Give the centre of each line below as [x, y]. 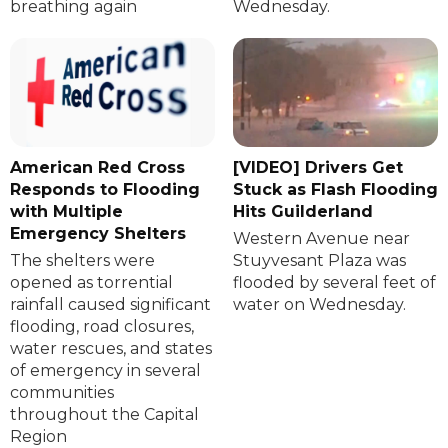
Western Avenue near [321, 239]
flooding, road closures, [102, 327]
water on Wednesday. [319, 305]
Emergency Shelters [98, 234]
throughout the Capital [104, 415]
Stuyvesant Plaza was [319, 261]
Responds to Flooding [105, 190]
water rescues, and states [111, 349]
